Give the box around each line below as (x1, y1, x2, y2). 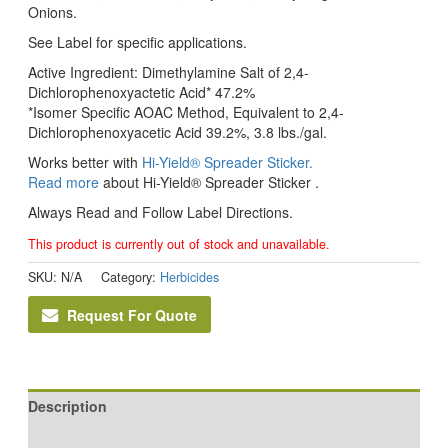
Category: (100, 267, 160, 286)
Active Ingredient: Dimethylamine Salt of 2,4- (27, 61, 309, 82)
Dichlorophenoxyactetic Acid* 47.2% (27, 81, 255, 102)
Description (27, 396, 107, 417)
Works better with (27, 151, 142, 172)
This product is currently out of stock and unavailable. (27, 234, 330, 253)
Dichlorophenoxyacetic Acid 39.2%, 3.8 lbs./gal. (27, 121, 327, 142)
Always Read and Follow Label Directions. (27, 201, 293, 222)
